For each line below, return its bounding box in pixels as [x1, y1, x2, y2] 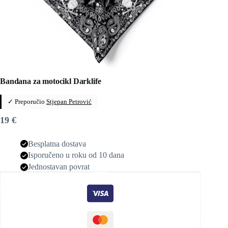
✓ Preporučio [8, 97, 46, 105]
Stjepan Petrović [46, 97, 92, 105]
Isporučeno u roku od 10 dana [28, 151, 124, 160]
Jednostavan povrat [28, 162, 90, 172]
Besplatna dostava [28, 139, 86, 148]
